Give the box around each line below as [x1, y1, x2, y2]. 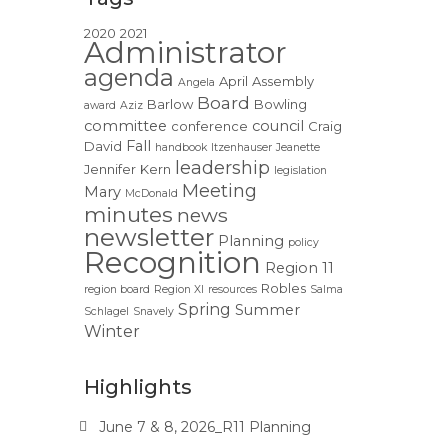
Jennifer [83, 160, 136, 177]
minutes [83, 200, 173, 227]
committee [83, 116, 167, 135]
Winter [83, 321, 140, 341]
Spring [177, 299, 231, 319]
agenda [83, 62, 174, 92]
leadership [174, 156, 270, 178]
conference [170, 117, 248, 134]
